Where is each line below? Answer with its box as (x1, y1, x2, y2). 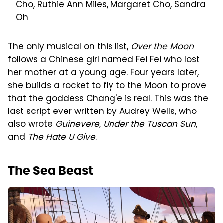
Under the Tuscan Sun (103, 118, 196, 132)
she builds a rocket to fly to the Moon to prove (8, 79, 206, 94)
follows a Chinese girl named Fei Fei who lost (8, 53, 200, 68)
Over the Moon (131, 40, 194, 55)
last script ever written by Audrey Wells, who (8, 105, 197, 119)
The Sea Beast (8, 163, 93, 179)
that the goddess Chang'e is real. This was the (8, 92, 208, 107)
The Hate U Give (28, 131, 95, 145)
